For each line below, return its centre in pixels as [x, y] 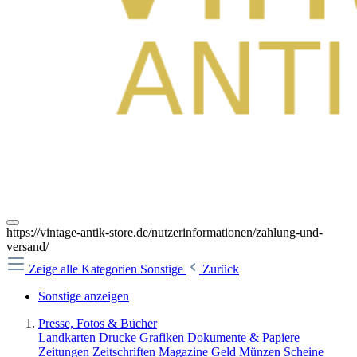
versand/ [27, 247]
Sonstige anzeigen [84, 296]
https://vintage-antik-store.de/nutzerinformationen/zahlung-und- [165, 232]
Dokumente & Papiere [243, 337]
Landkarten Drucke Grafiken [113, 337]
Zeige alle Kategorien [84, 269]
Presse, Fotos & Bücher [98, 323]
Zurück [221, 269]
